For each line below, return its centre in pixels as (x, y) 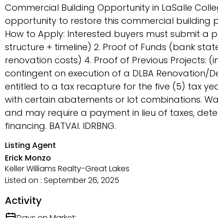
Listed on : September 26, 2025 (62, 180)
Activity (23, 200)
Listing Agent (30, 145)
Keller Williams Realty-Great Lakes (67, 169)
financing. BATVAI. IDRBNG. (60, 126)
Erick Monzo (28, 158)
